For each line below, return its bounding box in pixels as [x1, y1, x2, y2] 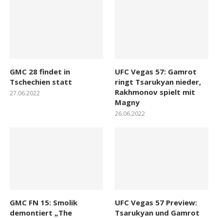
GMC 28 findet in [10, 66, 70, 76]
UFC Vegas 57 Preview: [115, 197, 198, 207]
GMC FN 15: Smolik [10, 197, 77, 207]
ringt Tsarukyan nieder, [115, 76, 201, 87]
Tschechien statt [10, 76, 72, 87]
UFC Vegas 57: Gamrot [115, 66, 197, 76]
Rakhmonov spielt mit [115, 87, 196, 97]
